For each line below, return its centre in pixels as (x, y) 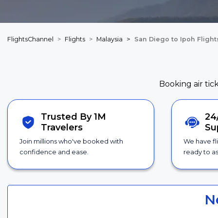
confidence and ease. (54, 152)
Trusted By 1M (74, 117)
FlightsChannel (30, 39)
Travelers (62, 128)
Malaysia (109, 39)
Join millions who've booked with (71, 141)
